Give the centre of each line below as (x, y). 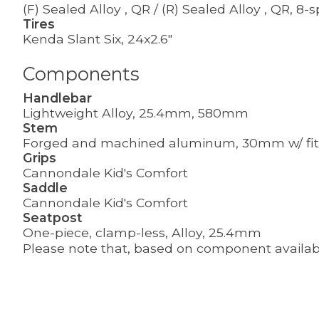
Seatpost (53, 217)
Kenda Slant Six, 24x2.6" (98, 39)
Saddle (45, 187)
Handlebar (57, 98)
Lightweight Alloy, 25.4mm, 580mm (136, 113)
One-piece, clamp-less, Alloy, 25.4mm (142, 232)
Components (81, 74)
